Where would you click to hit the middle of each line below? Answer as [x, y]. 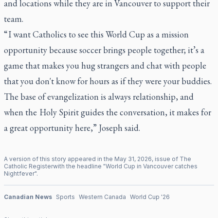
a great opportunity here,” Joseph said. [73, 127]
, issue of [166, 159]
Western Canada [102, 197]
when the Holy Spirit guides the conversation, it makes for [108, 112]
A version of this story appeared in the [59, 159]
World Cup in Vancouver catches [152, 166]
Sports [65, 197]
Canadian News [28, 197]
